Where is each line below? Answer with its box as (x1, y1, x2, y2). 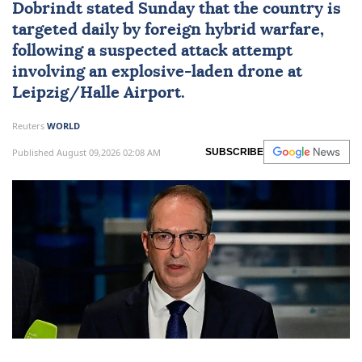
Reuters (12, 120, 47, 133)
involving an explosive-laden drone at (12, 64, 302, 81)
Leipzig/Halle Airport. (12, 85, 185, 102)
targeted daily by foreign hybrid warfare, (12, 22, 324, 39)
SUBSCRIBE (205, 146, 263, 158)
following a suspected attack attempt (12, 43, 293, 60)
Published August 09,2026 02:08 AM (12, 145, 161, 158)
